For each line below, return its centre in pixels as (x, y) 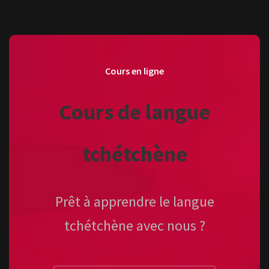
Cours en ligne (134, 71)
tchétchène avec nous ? (134, 226)
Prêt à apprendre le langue (134, 202)
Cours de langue (134, 112)
